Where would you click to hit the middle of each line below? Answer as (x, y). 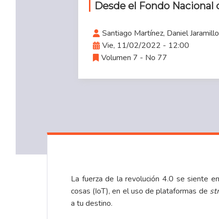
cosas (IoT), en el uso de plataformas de (140, 191)
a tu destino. (92, 204)
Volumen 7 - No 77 (134, 57)
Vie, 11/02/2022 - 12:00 (146, 45)
